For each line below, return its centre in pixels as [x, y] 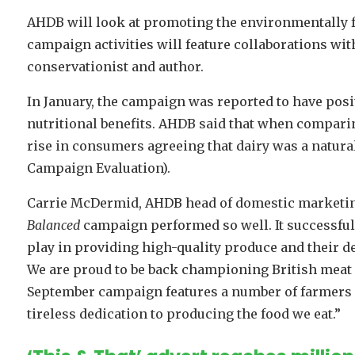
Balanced [53, 225]
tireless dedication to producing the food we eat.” [183, 314]
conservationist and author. [115, 67]
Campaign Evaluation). [98, 168]
